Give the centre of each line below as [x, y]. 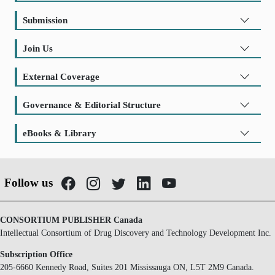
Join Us [38, 48]
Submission [45, 20]
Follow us [29, 182]
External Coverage [61, 77]
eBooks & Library [60, 133]
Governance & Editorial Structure [92, 105]
